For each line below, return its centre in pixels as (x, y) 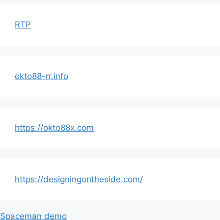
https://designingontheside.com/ (79, 179)
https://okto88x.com (54, 128)
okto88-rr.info (41, 76)
